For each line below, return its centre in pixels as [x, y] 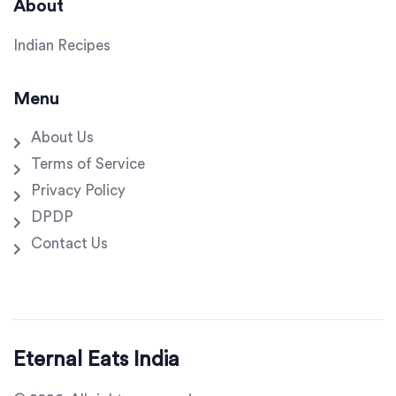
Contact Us [69, 244]
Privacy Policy [78, 191]
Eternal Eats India [96, 360]
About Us [62, 138]
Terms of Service [88, 164]
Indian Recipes [62, 46]
